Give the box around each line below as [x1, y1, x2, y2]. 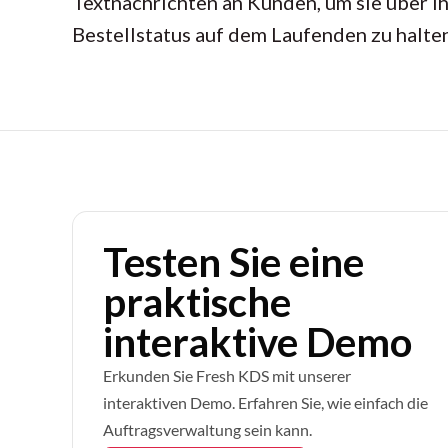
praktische [103, 278, 291, 327]
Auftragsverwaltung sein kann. [103, 420, 312, 440]
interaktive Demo [103, 318, 412, 367]
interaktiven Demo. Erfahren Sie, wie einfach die [103, 393, 428, 413]
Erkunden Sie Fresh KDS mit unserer [103, 366, 351, 386]
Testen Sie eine [103, 238, 364, 287]
